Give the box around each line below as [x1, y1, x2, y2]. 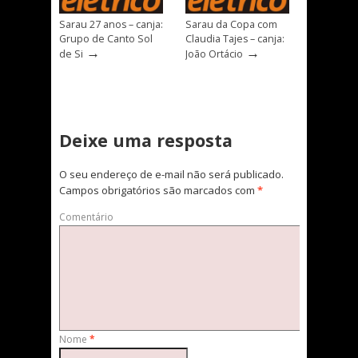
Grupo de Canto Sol [59, 32, 153, 46]
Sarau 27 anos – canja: [59, 18, 163, 32]
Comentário [59, 209, 113, 224]
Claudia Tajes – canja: [185, 32, 284, 46]
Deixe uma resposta [59, 129, 233, 152]
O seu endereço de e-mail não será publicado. [59, 167, 284, 181]
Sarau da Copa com [185, 18, 277, 32]
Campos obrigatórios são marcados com [59, 183, 257, 197]
